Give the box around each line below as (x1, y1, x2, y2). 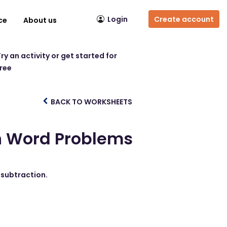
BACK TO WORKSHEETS (49, 97, 132, 107)
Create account (154, 14, 214, 24)
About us (23, 15, 57, 25)
